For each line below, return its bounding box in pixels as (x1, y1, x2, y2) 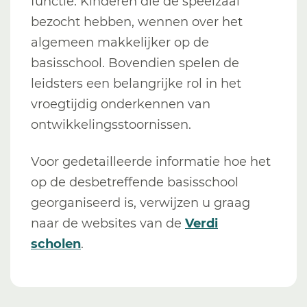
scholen (31, 236, 81, 251)
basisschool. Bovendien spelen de (31, 56, 239, 71)
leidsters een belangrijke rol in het (31, 76, 241, 91)
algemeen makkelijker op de (31, 35, 209, 50)
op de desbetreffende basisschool (31, 175, 238, 190)
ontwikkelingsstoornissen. (31, 117, 191, 132)
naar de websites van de (31, 216, 185, 231)
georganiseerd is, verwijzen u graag (31, 195, 250, 210)
